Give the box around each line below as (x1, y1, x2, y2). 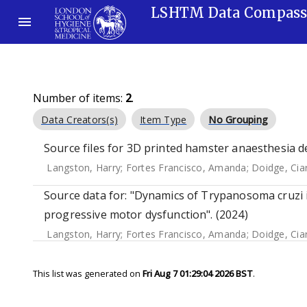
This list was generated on (33, 267, 143, 280)
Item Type (140, 113, 187, 126)
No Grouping (208, 113, 268, 126)
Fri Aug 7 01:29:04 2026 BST (143, 267, 253, 280)
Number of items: (33, 90, 125, 106)
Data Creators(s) (41, 113, 118, 126)
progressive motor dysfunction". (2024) (44, 207, 248, 222)
